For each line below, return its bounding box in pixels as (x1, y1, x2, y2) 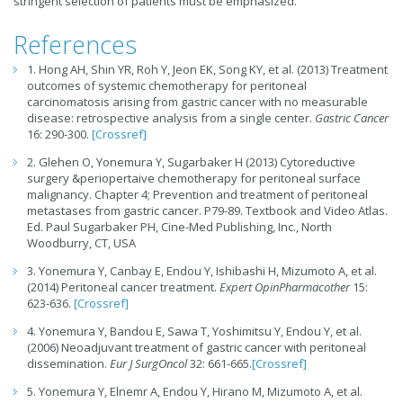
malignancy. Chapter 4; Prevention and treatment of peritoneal (27, 186, 368, 203)
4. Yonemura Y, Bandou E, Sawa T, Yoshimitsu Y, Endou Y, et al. (27, 323, 362, 340)
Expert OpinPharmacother (219, 279, 350, 296)
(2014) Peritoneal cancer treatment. (27, 279, 219, 296)
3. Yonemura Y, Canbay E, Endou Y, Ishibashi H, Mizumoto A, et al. (27, 263, 377, 280)
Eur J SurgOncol (110, 355, 190, 372)
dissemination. (27, 355, 110, 372)
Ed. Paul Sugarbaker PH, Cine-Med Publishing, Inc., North (27, 219, 332, 236)
